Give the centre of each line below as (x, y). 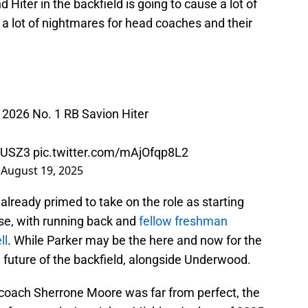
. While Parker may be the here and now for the (135, 241)
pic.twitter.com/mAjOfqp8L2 (111, 153)
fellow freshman (183, 221)
